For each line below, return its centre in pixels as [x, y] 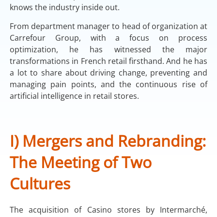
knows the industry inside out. [65, 8]
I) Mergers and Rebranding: [108, 140]
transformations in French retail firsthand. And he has [108, 61]
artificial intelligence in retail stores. [74, 96]
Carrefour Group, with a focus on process [108, 38]
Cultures [40, 183]
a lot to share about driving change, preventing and [108, 72]
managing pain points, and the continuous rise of [108, 84]
